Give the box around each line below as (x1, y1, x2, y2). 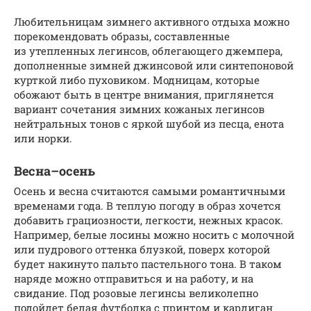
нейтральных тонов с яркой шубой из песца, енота (14, 116, 284, 131)
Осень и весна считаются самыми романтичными (14, 183, 285, 198)
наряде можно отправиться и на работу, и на (14, 271, 253, 285)
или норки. (14, 131, 72, 145)
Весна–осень (14, 162, 95, 179)
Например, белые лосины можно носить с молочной (14, 227, 294, 242)
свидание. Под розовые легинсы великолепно (14, 285, 258, 300)
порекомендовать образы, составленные (14, 28, 230, 43)
